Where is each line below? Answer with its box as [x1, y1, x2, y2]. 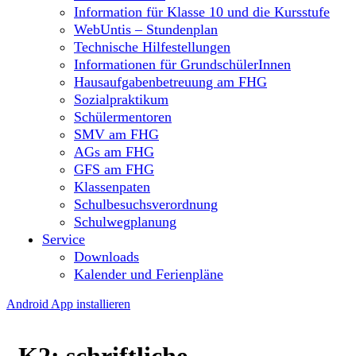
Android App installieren [6, 297, 130, 311]
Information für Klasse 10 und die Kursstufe [74, 4, 330, 21]
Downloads [74, 249, 139, 265]
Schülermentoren [74, 109, 172, 126]
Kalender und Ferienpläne [74, 266, 223, 283]
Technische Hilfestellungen [74, 39, 230, 56]
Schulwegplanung [74, 214, 176, 230]
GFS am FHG [74, 161, 154, 178]
